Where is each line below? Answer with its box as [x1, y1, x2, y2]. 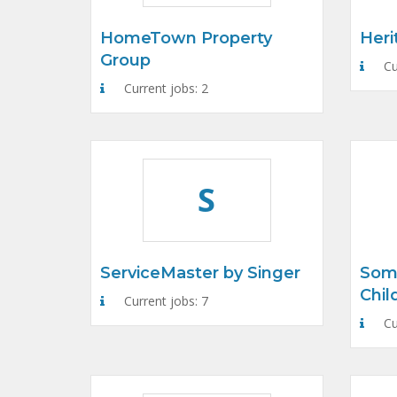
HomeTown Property [100, 28, 272, 48]
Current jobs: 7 [121, 292, 208, 309]
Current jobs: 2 [121, 80, 208, 97]
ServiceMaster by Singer [100, 263, 300, 283]
